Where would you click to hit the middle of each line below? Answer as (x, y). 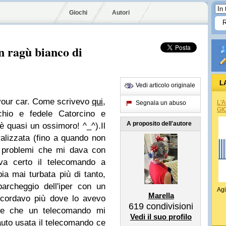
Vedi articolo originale (165, 85)
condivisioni (168, 206)
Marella (161, 195)
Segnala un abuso (161, 103)
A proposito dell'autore (159, 124)
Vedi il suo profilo (161, 217)
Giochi (78, 13)
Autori (121, 13)
